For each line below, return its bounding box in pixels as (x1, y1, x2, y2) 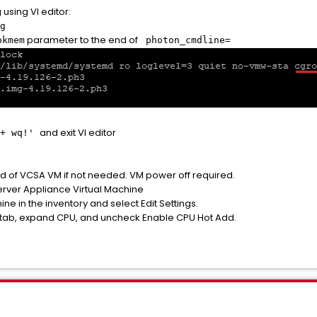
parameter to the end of (25, 33, 140, 47)
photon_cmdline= (140, 35, 231, 45)
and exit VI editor (40, 126, 116, 139)
